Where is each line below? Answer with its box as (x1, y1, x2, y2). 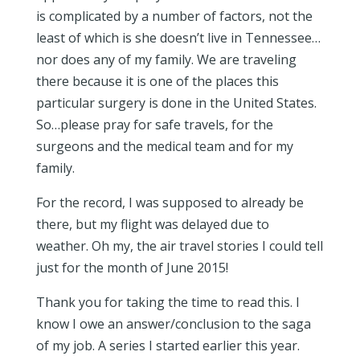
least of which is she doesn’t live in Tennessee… (35, 29, 321, 47)
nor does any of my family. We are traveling (35, 51, 297, 68)
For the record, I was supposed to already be (35, 194, 304, 211)
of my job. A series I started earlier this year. (35, 337, 303, 354)
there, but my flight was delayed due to (35, 215, 269, 233)
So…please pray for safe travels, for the (35, 116, 273, 133)
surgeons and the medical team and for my (35, 137, 293, 155)
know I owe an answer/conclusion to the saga (35, 315, 311, 333)
